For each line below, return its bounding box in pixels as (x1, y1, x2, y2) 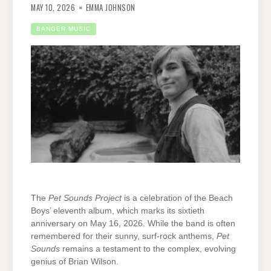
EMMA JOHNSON (85, 2, 135, 14)
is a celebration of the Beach (122, 194, 233, 203)
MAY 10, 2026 (31, 2, 75, 14)
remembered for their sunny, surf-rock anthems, (31, 232, 217, 241)
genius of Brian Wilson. (31, 257, 119, 267)
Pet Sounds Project (48, 194, 122, 203)
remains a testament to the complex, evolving (60, 244, 236, 254)
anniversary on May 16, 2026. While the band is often (31, 219, 235, 229)
